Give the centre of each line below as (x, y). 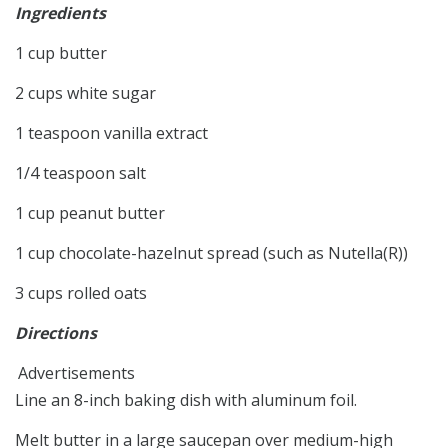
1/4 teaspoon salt (80, 172)
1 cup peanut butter (90, 212)
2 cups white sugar (85, 92)
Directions (56, 332)
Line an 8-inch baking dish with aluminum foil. (186, 399)
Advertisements (76, 372)
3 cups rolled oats (81, 292)
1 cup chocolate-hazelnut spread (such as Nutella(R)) (211, 252)
